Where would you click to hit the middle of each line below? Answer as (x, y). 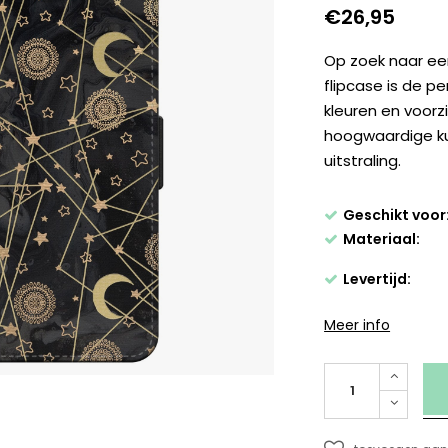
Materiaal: (382, 239)
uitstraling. (363, 161)
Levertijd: (377, 279)
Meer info (357, 325)
